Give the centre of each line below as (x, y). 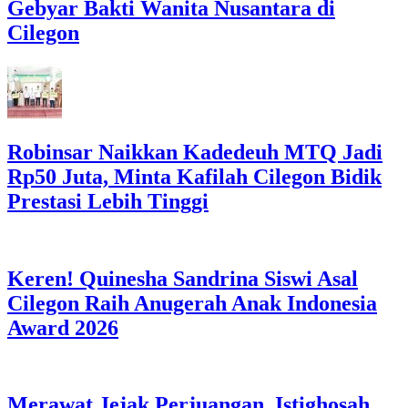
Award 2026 (63, 327)
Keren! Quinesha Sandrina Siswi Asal (183, 278)
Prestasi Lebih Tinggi (108, 201)
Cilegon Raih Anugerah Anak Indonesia (192, 303)
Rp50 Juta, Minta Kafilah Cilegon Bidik (194, 176)
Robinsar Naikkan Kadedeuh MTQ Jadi (195, 152)
